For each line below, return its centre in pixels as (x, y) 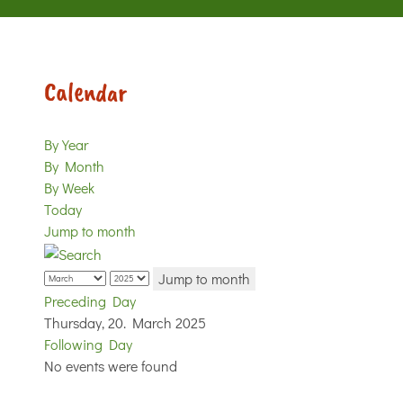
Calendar (85, 92)
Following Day (88, 344)
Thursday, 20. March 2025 (125, 322)
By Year (66, 144)
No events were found (111, 365)
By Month (74, 166)
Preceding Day (90, 300)
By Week (69, 188)
